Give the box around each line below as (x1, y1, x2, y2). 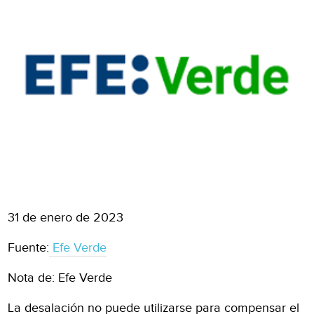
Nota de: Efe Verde (8, 270, 113, 285)
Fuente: (8, 240, 50, 255)
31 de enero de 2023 (8, 210, 124, 225)
